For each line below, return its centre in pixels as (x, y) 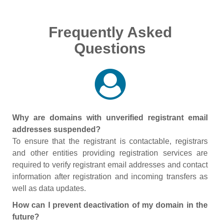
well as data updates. (49, 188)
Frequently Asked (110, 32)
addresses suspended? (56, 129)
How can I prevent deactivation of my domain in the (110, 205)
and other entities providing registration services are (110, 153)
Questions (110, 48)
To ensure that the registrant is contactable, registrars (110, 141)
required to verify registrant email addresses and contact (110, 165)
